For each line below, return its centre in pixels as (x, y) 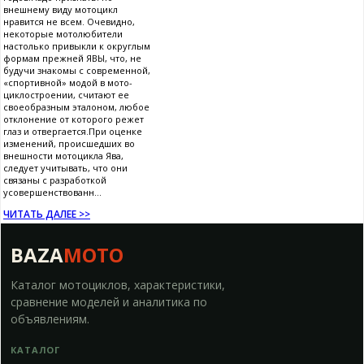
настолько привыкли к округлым (77, 46)
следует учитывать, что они (65, 168)
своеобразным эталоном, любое (76, 107)
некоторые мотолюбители (63, 34)
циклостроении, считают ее (66, 95)
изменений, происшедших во (69, 144)
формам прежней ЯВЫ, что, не (72, 58)
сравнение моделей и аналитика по (109, 302)
